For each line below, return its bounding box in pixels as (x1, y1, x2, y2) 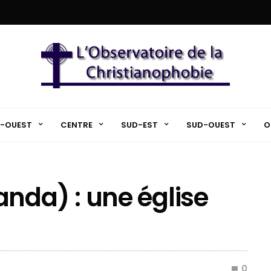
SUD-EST (120, 119, 158, 131)
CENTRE (60, 119, 93, 131)
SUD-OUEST (186, 119, 235, 131)
